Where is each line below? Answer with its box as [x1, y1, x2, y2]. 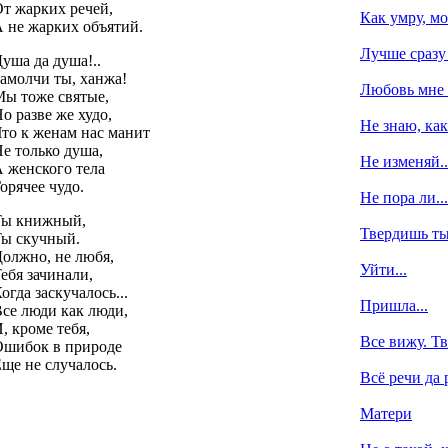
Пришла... [360, 297, 428, 314]
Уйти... [360, 261, 407, 278]
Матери [360, 405, 412, 422]
